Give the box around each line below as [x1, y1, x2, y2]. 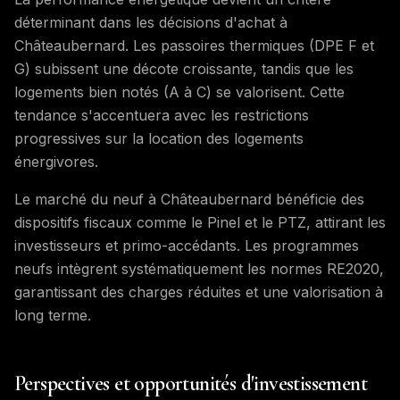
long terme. [14, 306, 91, 324]
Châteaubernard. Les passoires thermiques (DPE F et [14, 37, 374, 54]
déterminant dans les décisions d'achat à [14, 13, 287, 31]
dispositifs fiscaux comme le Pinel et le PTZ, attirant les [14, 213, 386, 231]
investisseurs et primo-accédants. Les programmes [14, 237, 359, 254]
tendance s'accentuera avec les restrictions [14, 106, 309, 124]
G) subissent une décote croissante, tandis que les [14, 60, 354, 78]
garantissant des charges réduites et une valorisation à [14, 283, 383, 301]
